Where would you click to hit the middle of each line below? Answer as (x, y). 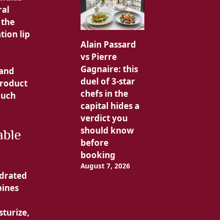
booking (98, 155)
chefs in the (104, 93)
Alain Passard (108, 44)
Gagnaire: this (109, 69)
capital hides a (110, 106)
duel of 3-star (108, 81)
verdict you (104, 118)
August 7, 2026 (105, 165)
